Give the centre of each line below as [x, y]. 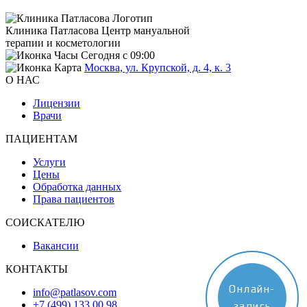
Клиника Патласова [52, 30]
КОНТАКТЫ [37, 269]
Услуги [49, 162]
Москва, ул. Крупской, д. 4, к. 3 [158, 67]
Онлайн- [252, 289]
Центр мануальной [146, 30]
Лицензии [57, 103]
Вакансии [56, 245]
